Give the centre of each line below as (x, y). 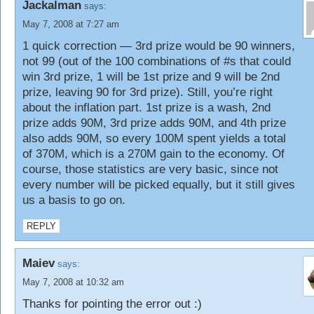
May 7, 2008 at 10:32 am (73, 282)
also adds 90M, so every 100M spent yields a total (154, 138)
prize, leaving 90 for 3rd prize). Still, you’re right (148, 92)
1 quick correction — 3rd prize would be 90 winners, (159, 46)
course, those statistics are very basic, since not (150, 169)
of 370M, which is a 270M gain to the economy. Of (153, 154)
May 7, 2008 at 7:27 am (71, 24)
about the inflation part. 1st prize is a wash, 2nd (146, 108)
